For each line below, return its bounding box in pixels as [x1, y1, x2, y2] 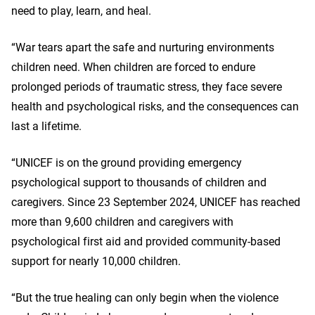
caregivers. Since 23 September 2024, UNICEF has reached [11, 195, 300, 209]
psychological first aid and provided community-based [11, 235, 281, 248]
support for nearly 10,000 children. [11, 255, 181, 268]
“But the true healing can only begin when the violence [11, 291, 278, 304]
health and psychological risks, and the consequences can [11, 100, 299, 113]
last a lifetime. [11, 120, 82, 133]
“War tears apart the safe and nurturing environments [11, 41, 274, 54]
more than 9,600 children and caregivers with [11, 215, 233, 229]
